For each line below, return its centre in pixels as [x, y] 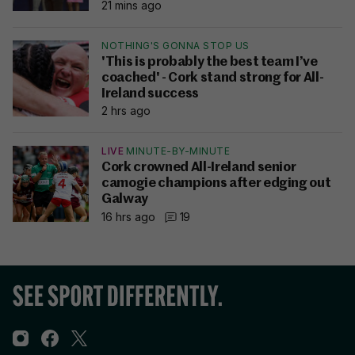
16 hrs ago [128, 216]
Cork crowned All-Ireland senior [199, 168]
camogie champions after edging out [216, 184]
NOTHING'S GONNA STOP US [176, 46]
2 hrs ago [126, 111]
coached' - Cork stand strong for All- [213, 78]
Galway [125, 200]
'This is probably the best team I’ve [210, 63]
